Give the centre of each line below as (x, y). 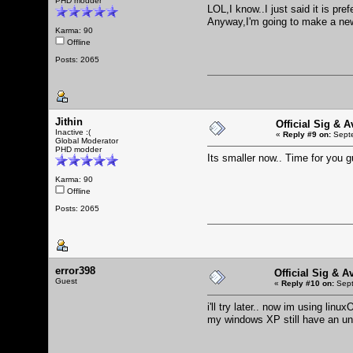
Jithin (69, 121)
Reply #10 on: (308, 283)
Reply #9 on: (307, 134)
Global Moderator (87, 140)
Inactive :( (73, 132)
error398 (75, 270)
